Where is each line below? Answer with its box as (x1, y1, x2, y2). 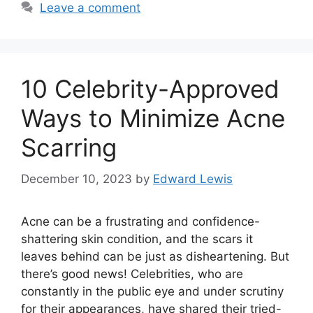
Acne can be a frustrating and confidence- (21, 214, 260, 228)
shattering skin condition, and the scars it (21, 231, 253, 246)
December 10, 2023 (21, 171, 132, 186)
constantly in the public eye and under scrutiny (21, 284, 284, 298)
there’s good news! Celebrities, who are (21, 266, 243, 281)
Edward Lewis (153, 171, 233, 186)
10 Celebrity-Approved (21, 74, 279, 103)
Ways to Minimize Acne (21, 103, 285, 133)
